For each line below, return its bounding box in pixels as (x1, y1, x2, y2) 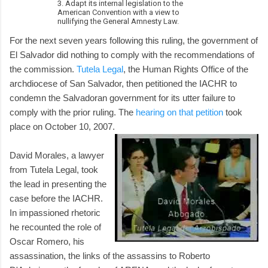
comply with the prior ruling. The (10, 106, 136, 117)
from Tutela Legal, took (10, 164, 98, 175)
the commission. (10, 63, 77, 74)
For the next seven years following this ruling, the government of (10, 35, 258, 45)
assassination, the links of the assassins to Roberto (10, 250, 210, 261)
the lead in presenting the (10, 178, 106, 189)
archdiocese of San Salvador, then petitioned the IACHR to (10, 78, 237, 89)
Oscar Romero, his (10, 236, 84, 246)
